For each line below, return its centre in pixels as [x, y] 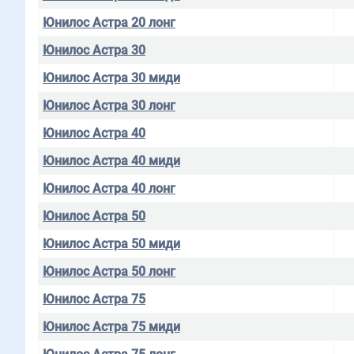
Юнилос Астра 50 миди [111, 244]
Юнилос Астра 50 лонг [109, 271]
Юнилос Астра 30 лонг [109, 105]
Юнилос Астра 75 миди [111, 327]
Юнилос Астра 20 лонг [109, 23]
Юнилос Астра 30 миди [111, 78]
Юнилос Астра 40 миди [111, 161]
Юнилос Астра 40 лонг [109, 188]
